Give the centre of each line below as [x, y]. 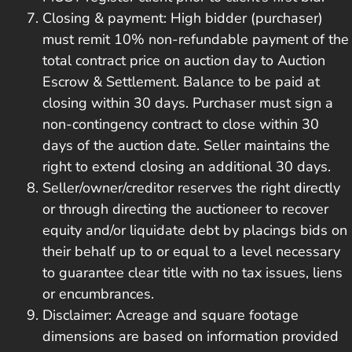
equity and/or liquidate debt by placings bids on [195, 230]
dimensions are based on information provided [191, 336]
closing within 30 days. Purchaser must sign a [188, 103]
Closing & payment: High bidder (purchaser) [183, 18]
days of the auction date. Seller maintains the [186, 145]
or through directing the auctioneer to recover [185, 209]
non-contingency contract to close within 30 [181, 124]
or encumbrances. [98, 293]
